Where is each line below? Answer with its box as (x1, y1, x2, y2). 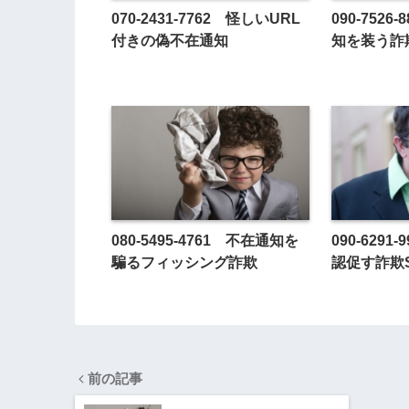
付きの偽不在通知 (111, 32, 228, 49)
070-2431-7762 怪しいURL (111, 10, 300, 27)
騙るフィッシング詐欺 (111, 254, 257, 271)
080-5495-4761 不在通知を (111, 232, 299, 249)
